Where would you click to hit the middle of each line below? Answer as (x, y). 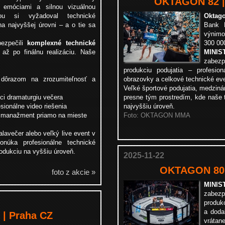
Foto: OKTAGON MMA (157, 115)
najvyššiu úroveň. (149, 106)
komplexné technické (62, 43)
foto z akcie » (74, 172)
